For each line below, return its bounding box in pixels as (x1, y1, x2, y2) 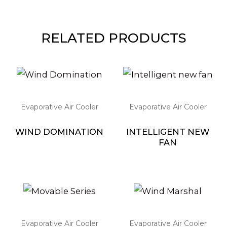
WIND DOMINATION (15, 127, 103, 137)
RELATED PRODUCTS (41, 30, 186, 47)
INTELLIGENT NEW (126, 127, 209, 137)
